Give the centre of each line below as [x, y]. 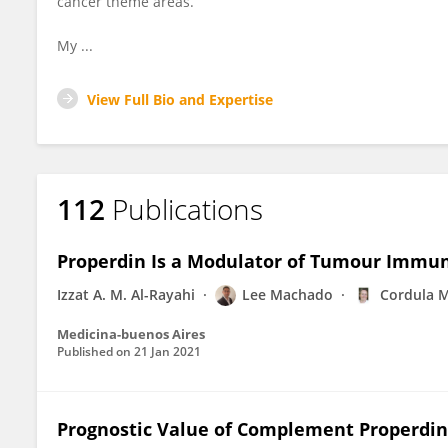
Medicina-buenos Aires [131, 334]
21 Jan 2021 [167, 351]
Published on [95, 351]
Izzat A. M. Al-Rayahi [126, 294]
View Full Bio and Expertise [180, 99]
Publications [187, 209]
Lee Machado [287, 294]
